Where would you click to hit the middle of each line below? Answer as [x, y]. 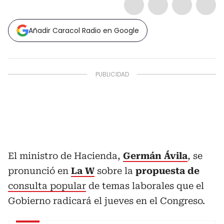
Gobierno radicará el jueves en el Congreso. [106, 201]
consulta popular [47, 186]
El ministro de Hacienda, [65, 156]
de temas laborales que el [145, 186]
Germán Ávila [155, 156]
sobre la [115, 171]
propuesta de [167, 171]
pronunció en [39, 171]
